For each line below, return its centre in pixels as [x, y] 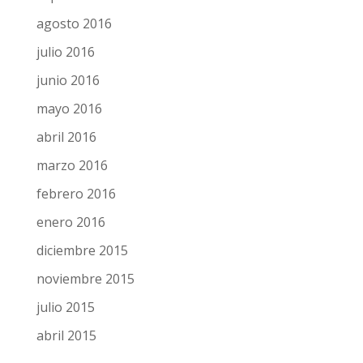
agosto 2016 [74, 24]
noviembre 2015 [85, 279]
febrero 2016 [76, 194]
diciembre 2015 [82, 251]
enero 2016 [70, 222]
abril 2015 [66, 336]
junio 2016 [68, 81]
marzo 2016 [72, 166]
